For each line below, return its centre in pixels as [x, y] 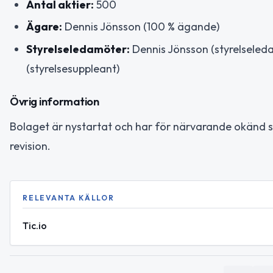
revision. [30, 146]
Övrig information [55, 102]
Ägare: [44, 27]
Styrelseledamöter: [78, 49]
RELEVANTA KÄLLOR [69, 198]
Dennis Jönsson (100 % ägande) [141, 27]
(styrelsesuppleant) [73, 68]
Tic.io [35, 226]
